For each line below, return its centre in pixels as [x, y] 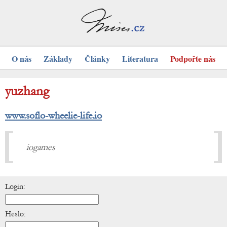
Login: [15, 187]
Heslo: [15, 214]
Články [97, 59]
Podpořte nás [193, 59]
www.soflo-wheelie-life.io [53, 116]
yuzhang [27, 91]
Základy [58, 59]
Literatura [140, 59]
